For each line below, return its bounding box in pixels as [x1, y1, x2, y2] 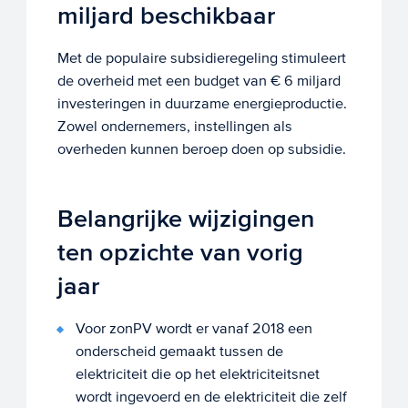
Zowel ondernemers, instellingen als [56, 117, 292, 136]
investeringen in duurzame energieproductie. [56, 95, 347, 113]
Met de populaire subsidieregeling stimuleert [56, 49, 346, 67]
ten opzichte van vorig [56, 238, 303, 269]
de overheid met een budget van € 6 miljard [56, 72, 341, 90]
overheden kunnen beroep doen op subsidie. [56, 140, 346, 158]
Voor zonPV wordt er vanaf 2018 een [75, 320, 312, 338]
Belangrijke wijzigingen [56, 204, 314, 235]
